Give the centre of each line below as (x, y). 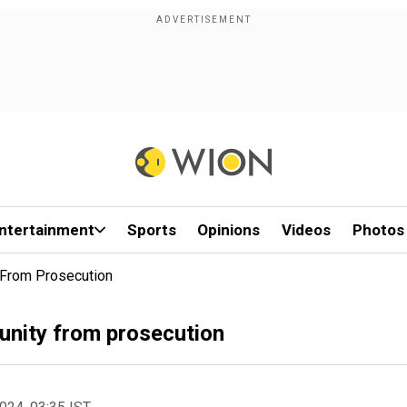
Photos (378, 230)
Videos (307, 230)
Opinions (229, 230)
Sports (151, 230)
